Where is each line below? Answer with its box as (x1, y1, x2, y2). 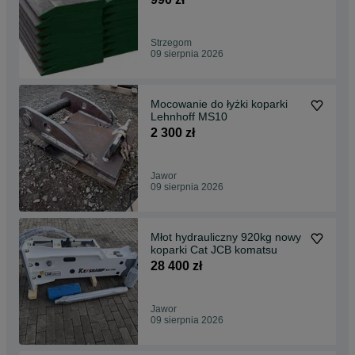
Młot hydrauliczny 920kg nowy (151, 231, 301, 244)
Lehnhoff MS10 (151, 110, 227, 124)
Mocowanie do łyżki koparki (151, 97, 288, 111)
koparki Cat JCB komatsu (151, 243, 277, 257)
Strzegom (151, 37, 192, 49)
